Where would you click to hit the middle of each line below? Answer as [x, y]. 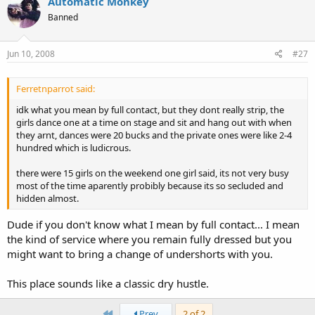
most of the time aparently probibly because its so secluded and [150, 185]
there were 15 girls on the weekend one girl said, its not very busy [153, 173]
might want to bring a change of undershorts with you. [140, 254]
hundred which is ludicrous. [73, 147]
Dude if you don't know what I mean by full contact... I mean [153, 224]
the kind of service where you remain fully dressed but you [149, 239]
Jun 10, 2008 [31, 53]
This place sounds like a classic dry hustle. [108, 283]
